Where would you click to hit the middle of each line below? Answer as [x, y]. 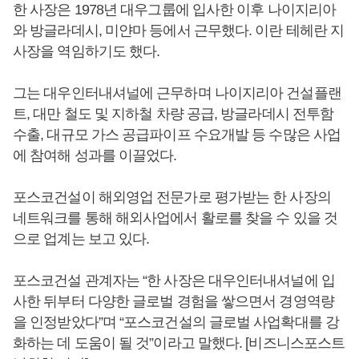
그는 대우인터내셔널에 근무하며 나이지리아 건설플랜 [177, 93]
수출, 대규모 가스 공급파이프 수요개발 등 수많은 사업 [177, 135]
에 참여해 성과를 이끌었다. [95, 155]
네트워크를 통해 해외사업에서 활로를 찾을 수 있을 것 [175, 218]
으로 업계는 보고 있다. [81, 239]
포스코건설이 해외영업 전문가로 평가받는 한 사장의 [172, 197]
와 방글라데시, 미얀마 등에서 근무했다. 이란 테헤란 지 [179, 30]
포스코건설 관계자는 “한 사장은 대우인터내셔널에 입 [174, 280]
